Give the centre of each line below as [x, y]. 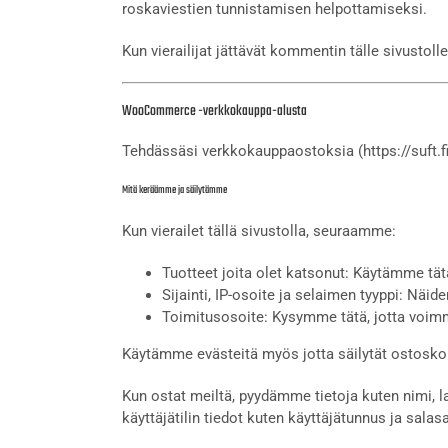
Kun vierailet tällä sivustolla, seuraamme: [259, 230]
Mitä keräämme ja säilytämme [174, 190]
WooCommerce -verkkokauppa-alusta [214, 111]
